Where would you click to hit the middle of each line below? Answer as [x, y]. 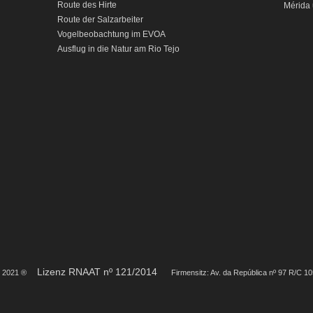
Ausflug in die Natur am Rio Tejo [118, 49]
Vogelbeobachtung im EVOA [111, 34]
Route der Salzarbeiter [100, 20]
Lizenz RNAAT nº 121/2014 [104, 272]
